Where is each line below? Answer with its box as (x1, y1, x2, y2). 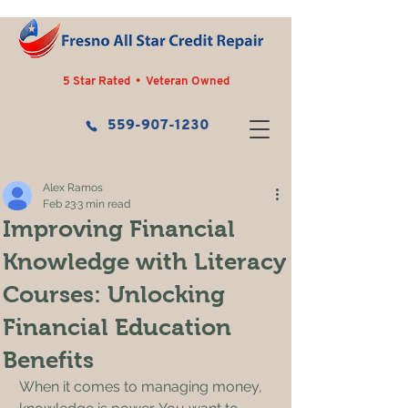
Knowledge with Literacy (3, 249, 286, 274)
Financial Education (3, 314, 231, 340)
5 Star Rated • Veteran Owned (63, 76, 229, 87)
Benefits (3, 347, 94, 372)
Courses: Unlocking (3, 281, 225, 307)
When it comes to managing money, (19, 378, 266, 395)
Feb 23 (43, 198, 76, 210)
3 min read (77, 198, 130, 210)
